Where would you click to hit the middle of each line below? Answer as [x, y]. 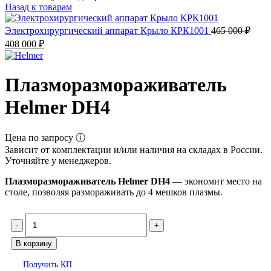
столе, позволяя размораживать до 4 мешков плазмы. [114, 192]
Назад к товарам [38, 7]
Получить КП [47, 264]
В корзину [34, 243]
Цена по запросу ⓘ [45, 137]
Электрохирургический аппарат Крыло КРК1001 [108, 31]
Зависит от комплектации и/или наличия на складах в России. [134, 149]
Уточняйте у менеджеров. [58, 160]
